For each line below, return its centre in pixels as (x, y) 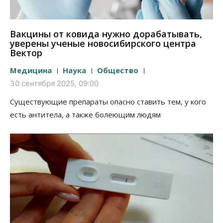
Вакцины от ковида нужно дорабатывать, (106, 34)
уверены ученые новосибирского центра (103, 44)
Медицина (31, 70)
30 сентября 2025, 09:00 (54, 84)
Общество (118, 70)
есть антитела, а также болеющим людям (85, 115)
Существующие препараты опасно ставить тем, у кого (108, 102)
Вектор (26, 53)
